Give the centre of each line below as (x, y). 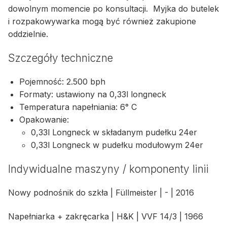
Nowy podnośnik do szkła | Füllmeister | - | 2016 (101, 192)
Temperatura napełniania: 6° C (80, 107)
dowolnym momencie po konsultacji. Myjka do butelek (113, 9)
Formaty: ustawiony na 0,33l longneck (94, 94)
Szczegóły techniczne (62, 58)
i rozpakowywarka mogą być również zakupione (102, 22)
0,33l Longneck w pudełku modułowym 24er (117, 145)
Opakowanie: (46, 120)
